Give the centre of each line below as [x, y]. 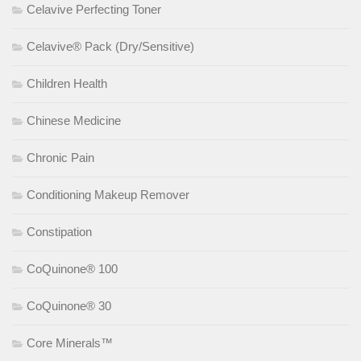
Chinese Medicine [74, 120]
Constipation [59, 231]
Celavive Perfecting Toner [94, 9]
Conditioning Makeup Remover [108, 194]
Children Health [67, 83]
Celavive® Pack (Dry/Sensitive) [110, 46]
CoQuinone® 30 [69, 305]
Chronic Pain [60, 157]
